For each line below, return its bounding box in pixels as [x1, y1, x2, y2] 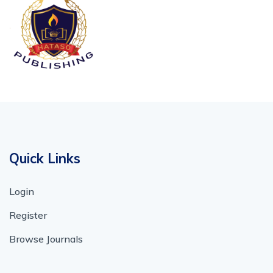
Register [9, 209, 47, 222]
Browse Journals [9, 233, 83, 246]
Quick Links [9, 150, 80, 168]
